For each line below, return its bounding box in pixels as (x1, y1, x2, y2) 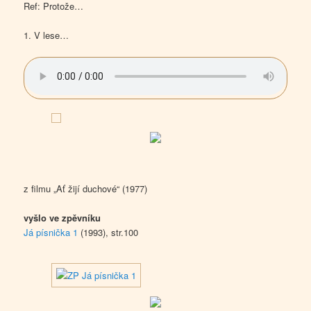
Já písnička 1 (24, 226, 78, 239)
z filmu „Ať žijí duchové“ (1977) (24, 181, 148, 195)
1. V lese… (24, 28, 69, 42)
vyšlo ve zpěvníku (24, 211, 101, 225)
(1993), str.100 (78, 226, 139, 239)
